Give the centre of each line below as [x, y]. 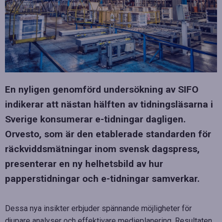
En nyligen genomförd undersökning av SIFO [102, 89]
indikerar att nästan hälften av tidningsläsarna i [109, 104]
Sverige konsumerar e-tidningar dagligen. [95, 119]
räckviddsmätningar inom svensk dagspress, [102, 149]
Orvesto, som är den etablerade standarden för [108, 134]
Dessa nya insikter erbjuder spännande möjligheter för [98, 208]
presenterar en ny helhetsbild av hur [84, 164]
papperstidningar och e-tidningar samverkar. [102, 178]
